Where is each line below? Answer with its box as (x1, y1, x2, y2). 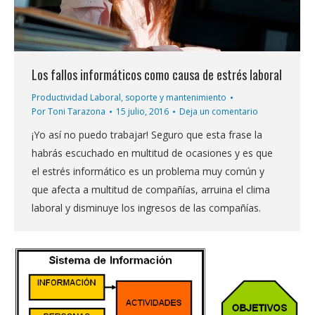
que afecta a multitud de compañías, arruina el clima (32, 183, 270, 197)
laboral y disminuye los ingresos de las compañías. (32, 201, 261, 215)
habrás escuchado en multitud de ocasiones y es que (32, 146, 273, 160)
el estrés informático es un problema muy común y (32, 165, 264, 179)
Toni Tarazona (48, 105, 105, 118)
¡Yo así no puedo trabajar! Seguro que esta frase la (32, 128, 262, 142)
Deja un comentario (179, 105, 258, 118)
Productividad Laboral (32, 91, 121, 104)
